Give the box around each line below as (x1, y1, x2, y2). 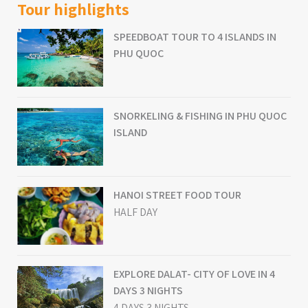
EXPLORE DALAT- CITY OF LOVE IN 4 (113, 266, 275, 281)
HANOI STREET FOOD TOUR (113, 187, 241, 202)
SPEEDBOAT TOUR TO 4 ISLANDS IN (113, 29, 276, 44)
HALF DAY (113, 204, 157, 219)
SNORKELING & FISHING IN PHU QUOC (113, 108, 287, 123)
